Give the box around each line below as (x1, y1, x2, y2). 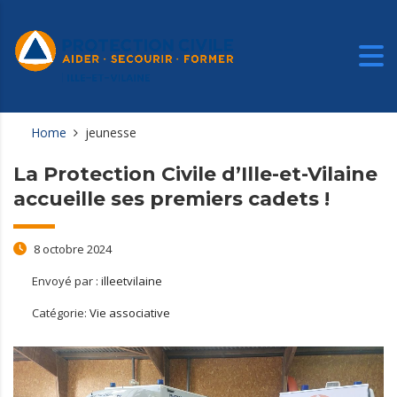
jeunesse (85, 123, 136, 141)
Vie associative (90, 304, 170, 321)
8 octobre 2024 (31, 240, 112, 257)
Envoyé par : (32, 272, 101, 289)
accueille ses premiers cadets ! (13, 186, 330, 211)
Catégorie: (32, 304, 90, 321)
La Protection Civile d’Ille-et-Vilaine (13, 161, 378, 186)
